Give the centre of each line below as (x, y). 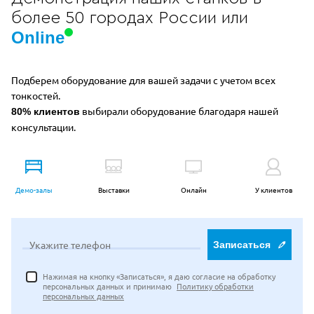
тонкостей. (36, 96)
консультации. (43, 127)
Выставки (114, 190)
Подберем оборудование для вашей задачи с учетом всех (143, 80)
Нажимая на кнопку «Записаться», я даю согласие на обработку (159, 277)
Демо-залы (34, 190)
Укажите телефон (70, 245)
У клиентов (273, 190)
